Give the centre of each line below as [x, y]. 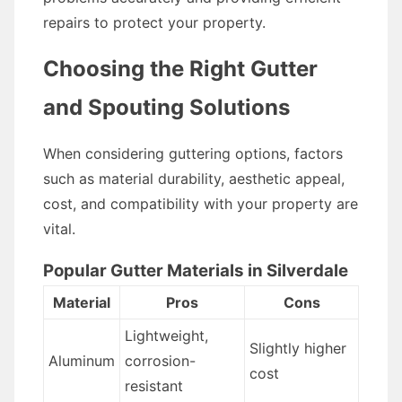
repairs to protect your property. [154, 22]
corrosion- [160, 361]
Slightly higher [297, 348]
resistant [153, 386]
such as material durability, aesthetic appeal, [194, 179]
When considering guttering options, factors [193, 153]
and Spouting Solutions [166, 107]
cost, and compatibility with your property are [201, 204]
